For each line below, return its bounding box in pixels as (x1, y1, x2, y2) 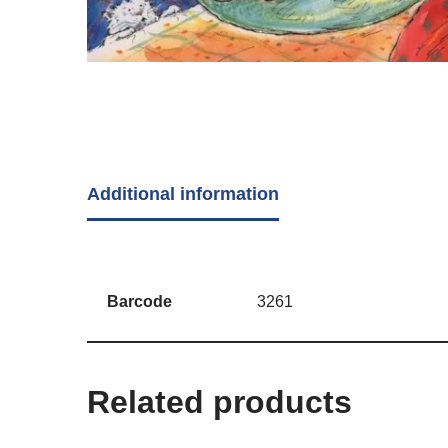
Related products (86, 383, 352, 420)
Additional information (86, 183, 279, 204)
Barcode (106, 291, 172, 310)
